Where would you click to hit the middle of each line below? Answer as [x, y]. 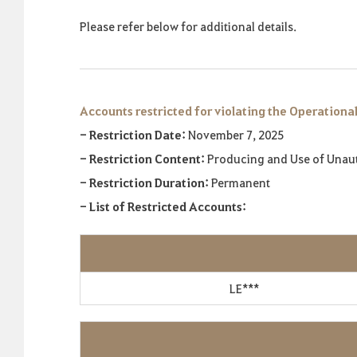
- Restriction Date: [134, 135]
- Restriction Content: [142, 159]
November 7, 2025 [236, 135]
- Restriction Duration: [145, 182]
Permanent [241, 182]
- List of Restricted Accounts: [163, 206]
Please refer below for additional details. [188, 26]
